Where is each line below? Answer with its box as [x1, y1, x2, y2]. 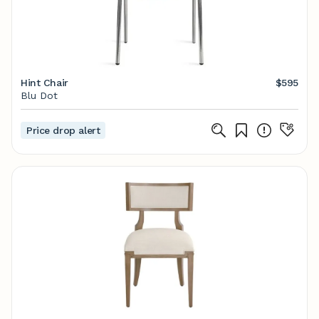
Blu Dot [21, 90, 58, 101]
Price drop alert [26, 125, 100, 136]
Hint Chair [21, 77, 68, 88]
